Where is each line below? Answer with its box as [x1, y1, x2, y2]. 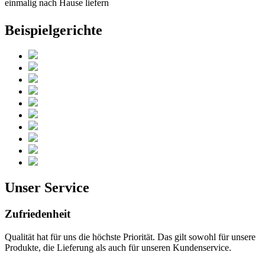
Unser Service [5, 180, 89, 196]
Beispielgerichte [5, 22, 102, 38]
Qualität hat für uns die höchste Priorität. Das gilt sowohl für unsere [5, 232, 256, 242]
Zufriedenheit [5, 208, 70, 221]
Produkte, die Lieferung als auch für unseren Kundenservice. [5, 243, 231, 253]
